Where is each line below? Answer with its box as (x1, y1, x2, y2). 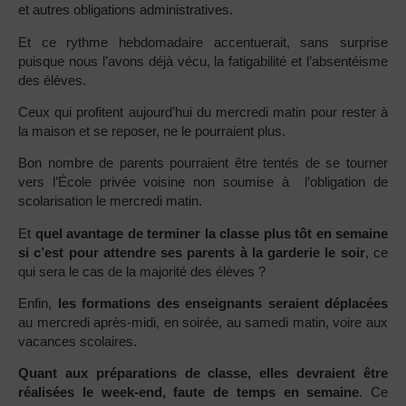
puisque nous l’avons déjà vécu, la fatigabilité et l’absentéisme (18, 53, 388, 69)
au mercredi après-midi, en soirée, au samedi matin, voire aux (18, 314, 388, 331)
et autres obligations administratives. (18, 2, 233, 18)
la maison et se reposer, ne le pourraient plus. (18, 122, 285, 139)
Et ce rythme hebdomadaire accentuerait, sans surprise (18, 34, 388, 50)
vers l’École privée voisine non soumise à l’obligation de (18, 174, 388, 190)
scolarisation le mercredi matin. (18, 193, 202, 209)
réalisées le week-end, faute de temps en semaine (18, 384, 360, 401)
